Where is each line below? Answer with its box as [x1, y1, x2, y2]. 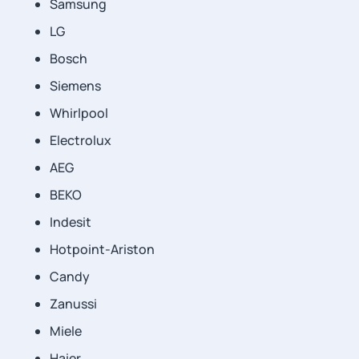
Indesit [50, 213, 91, 231]
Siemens [50, 77, 101, 95]
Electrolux [50, 131, 111, 149]
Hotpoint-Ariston [50, 240, 155, 258]
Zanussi [50, 295, 97, 313]
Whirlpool [50, 104, 108, 122]
